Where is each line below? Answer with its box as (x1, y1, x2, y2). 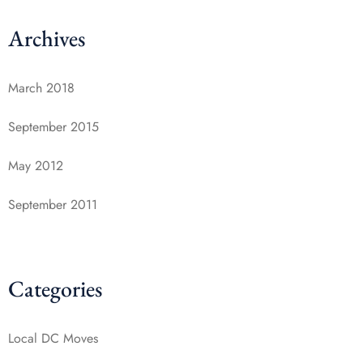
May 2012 (8, 156, 63, 175)
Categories (8, 274, 102, 303)
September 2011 (8, 195, 97, 214)
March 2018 (8, 79, 75, 97)
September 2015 (8, 117, 99, 136)
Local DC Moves (8, 329, 98, 348)
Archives (8, 23, 85, 53)
